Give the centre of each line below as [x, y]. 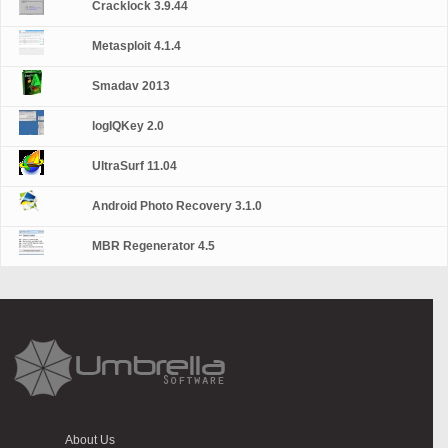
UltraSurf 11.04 [135, 166]
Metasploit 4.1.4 [137, 46]
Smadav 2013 [131, 86]
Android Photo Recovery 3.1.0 [177, 206]
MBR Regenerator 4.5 [154, 246]
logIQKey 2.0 [128, 126]
